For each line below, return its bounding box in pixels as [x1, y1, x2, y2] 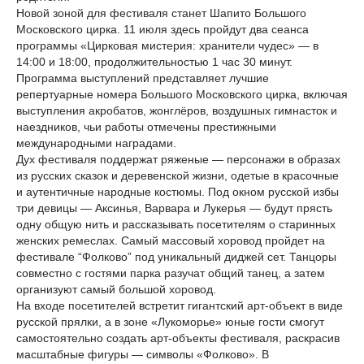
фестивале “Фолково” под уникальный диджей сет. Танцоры [16, 250, 336, 263]
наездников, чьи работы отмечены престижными [16, 120, 276, 133]
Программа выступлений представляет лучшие [16, 71, 269, 84]
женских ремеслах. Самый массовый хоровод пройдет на [16, 234, 325, 247]
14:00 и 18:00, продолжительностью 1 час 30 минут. [16, 55, 292, 68]
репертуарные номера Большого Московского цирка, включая [16, 88, 348, 101]
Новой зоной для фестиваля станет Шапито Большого [16, 6, 306, 19]
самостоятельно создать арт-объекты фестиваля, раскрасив [16, 331, 340, 344]
